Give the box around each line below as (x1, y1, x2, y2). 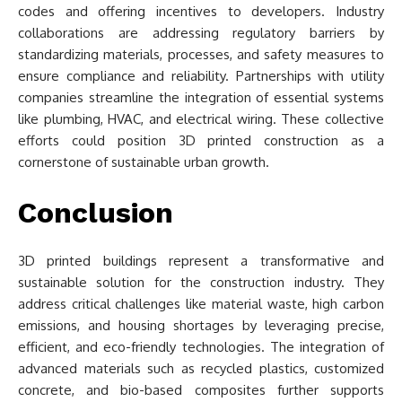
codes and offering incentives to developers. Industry (18, 3, 384, 20)
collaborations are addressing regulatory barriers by (18, 24, 384, 41)
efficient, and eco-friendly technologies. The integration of (18, 338, 384, 355)
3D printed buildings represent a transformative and (18, 252, 384, 269)
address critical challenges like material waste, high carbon (18, 295, 384, 312)
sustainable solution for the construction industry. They (18, 274, 384, 291)
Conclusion (18, 196, 173, 230)
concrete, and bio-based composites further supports (18, 381, 384, 398)
